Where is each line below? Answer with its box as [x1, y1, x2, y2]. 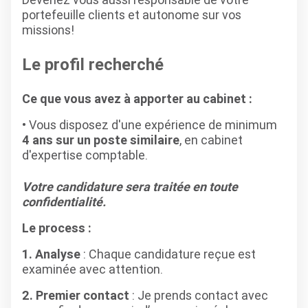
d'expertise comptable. [22, 147, 148, 163]
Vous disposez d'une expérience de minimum [29, 117, 277, 133]
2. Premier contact [22, 287, 129, 303]
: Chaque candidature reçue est [83, 246, 256, 262]
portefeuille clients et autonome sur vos [22, 7, 241, 23]
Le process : [22, 220, 91, 236]
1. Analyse [22, 246, 83, 262]
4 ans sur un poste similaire [22, 132, 179, 148]
